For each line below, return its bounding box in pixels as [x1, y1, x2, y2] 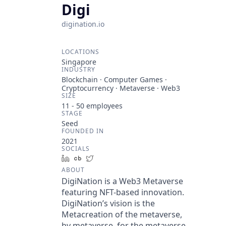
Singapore [62, 57, 96, 67]
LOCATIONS [62, 47, 99, 56]
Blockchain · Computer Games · [62, 75, 167, 84]
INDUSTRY [62, 65, 95, 74]
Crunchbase [85, 153, 126, 163]
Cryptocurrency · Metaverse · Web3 [62, 83, 180, 93]
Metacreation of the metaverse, [62, 209, 182, 220]
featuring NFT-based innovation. [62, 187, 184, 198]
